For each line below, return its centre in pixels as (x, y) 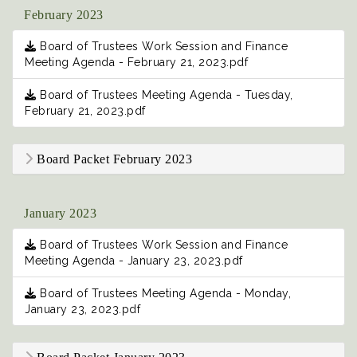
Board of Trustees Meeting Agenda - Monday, (163, 294)
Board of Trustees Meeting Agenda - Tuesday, (165, 95)
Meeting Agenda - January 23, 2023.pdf (134, 261)
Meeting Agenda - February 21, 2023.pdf (136, 63)
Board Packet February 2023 (112, 159)
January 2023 (60, 214)
